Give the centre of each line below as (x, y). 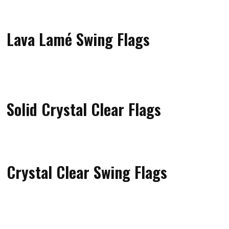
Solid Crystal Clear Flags (84, 109)
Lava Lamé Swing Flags (78, 39)
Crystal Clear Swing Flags (87, 171)
